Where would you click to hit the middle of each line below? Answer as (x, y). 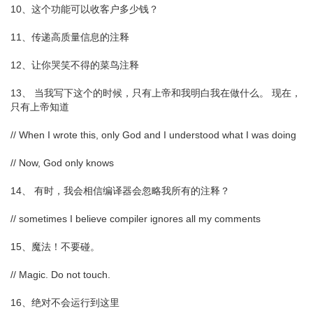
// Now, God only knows (62, 162)
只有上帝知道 (40, 107)
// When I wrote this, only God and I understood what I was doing (153, 134)
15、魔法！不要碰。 (55, 246)
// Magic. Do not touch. (60, 274)
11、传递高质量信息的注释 (70, 37)
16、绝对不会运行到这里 (65, 302)
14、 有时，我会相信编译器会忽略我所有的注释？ (120, 190)
